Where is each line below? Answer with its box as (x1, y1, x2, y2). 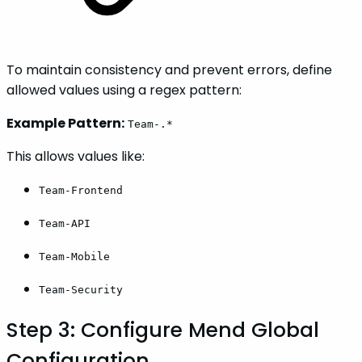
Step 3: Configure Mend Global (6, 315, 319, 344)
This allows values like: (6, 147, 145, 166)
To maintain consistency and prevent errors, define (6, 61, 332, 80)
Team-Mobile (39, 250, 110, 263)
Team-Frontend (39, 184, 123, 197)
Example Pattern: (6, 114, 124, 133)
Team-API (39, 217, 90, 230)
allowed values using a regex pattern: (6, 81, 242, 100)
